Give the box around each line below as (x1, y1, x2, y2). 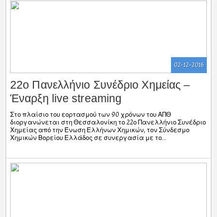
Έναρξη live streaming (10, 92, 122, 105)
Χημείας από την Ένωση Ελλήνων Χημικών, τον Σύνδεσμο (10, 126, 189, 134)
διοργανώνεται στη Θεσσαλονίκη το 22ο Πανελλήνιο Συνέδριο (10, 118, 206, 126)
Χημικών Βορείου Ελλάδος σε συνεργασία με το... (10, 134, 166, 142)
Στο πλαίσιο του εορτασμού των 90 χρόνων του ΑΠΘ (10, 110, 171, 119)
